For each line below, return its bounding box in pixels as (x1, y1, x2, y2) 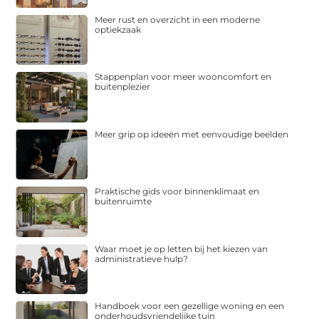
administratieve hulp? (95, 253, 189, 264)
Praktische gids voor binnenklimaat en (95, 186, 260, 197)
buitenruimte (95, 196, 152, 207)
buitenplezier (95, 81, 151, 93)
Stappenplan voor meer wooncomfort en (95, 71, 272, 83)
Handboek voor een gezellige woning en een (95, 300, 285, 312)
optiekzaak (95, 23, 142, 35)
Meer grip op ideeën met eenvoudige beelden (95, 128, 289, 140)
